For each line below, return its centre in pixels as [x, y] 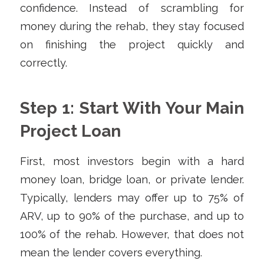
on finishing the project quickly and [132, 45]
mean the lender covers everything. [111, 252]
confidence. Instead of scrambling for [132, 8]
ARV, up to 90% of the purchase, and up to [132, 216]
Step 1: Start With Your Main [132, 108]
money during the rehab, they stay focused [132, 27]
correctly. [43, 63]
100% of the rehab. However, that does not [132, 234]
